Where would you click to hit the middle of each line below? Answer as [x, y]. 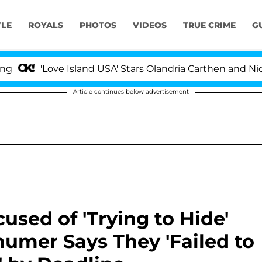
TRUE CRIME [209, 25]
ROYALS [45, 25]
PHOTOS [98, 25]
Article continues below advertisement [131, 92]
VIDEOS [149, 25]
